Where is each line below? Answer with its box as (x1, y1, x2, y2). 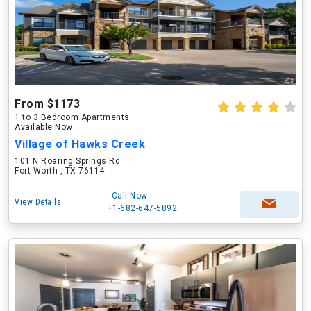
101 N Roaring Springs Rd (15, 156, 120, 166)
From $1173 (15, 97, 80, 110)
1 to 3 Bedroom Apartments (15, 112, 130, 122)
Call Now (111, 191, 148, 201)
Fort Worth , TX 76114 (15, 166, 105, 176)
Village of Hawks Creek (15, 137, 145, 151)
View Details (15, 197, 61, 207)
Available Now (15, 122, 73, 132)
